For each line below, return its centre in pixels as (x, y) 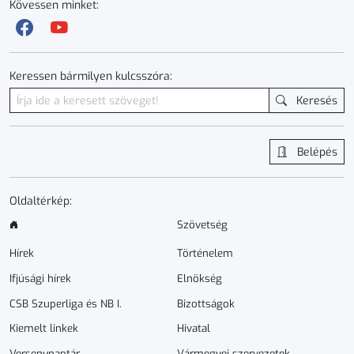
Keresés (315, 101)
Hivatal (194, 329)
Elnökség (200, 278)
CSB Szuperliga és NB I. (66, 303)
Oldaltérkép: (41, 201)
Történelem (205, 254)
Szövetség (202, 225)
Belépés (316, 153)
